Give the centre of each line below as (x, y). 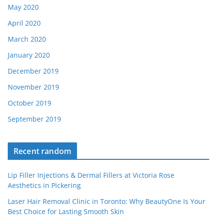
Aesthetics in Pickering (44, 185)
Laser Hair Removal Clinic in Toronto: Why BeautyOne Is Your (107, 201)
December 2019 (33, 71)
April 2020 (24, 23)
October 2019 (30, 103)
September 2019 (34, 119)
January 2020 (29, 55)
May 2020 (23, 7)
